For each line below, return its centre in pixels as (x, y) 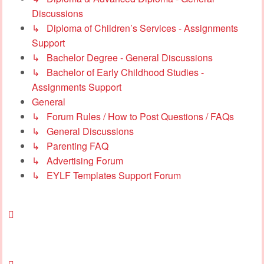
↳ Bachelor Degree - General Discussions (122, 57)
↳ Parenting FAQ (70, 146)
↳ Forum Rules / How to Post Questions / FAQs (133, 116)
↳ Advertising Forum (77, 160)
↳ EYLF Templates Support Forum (106, 175)
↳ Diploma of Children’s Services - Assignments (135, 28)
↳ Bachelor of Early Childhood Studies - (118, 72)
